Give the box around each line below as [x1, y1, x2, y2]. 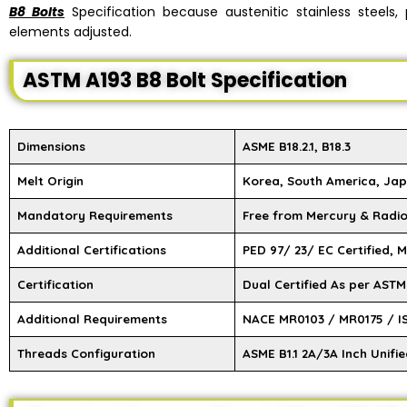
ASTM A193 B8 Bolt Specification [23, 66, 347, 94]
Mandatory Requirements [17, 208, 173, 223]
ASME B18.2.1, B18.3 [243, 139, 351, 154]
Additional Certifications [17, 243, 166, 257]
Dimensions [17, 139, 85, 154]
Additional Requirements [17, 312, 167, 326]
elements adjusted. [9, 23, 132, 41]
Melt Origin [17, 174, 84, 188]
